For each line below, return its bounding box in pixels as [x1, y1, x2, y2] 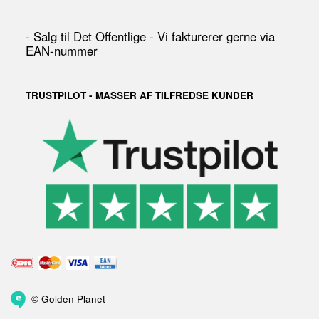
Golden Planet [41, 291, 105, 305]
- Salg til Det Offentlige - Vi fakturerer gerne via [26, 28, 275, 46]
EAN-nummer [26, 42, 98, 60]
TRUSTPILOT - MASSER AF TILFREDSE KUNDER [26, 88, 253, 102]
